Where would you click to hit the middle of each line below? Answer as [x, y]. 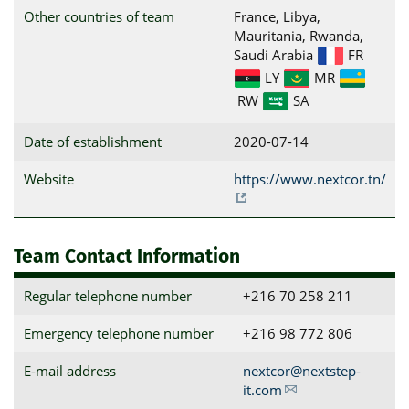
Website [48, 179]
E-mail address [69, 370]
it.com [262, 389]
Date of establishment [92, 142]
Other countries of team [99, 16]
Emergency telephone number [118, 333]
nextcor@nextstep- [301, 370]
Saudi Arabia [275, 55]
